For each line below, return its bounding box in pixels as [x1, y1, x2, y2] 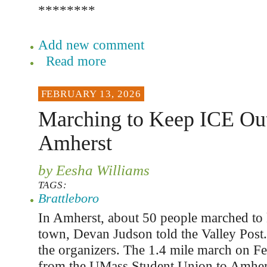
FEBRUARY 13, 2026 [41, 88, 141, 100]
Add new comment [38, 37, 144, 52]
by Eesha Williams [38, 162, 150, 178]
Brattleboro [38, 191, 99, 206]
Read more [45, 53, 106, 69]
